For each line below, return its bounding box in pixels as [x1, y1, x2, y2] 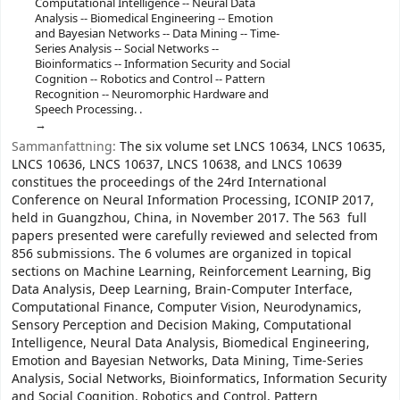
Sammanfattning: [12, 137, 120, 156]
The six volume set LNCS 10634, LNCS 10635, [120, 137, 386, 156]
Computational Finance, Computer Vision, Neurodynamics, [12, 297, 362, 317]
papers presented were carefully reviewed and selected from [12, 226, 378, 246]
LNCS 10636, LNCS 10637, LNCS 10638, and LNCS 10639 [12, 154, 342, 174]
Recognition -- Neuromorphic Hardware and [34, 85, 269, 103]
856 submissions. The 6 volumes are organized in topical [12, 244, 352, 263]
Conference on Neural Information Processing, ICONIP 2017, [12, 190, 374, 210]
